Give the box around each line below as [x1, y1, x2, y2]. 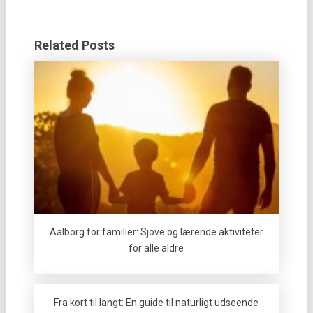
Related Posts [34, 38, 115, 52]
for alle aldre [129, 242, 184, 254]
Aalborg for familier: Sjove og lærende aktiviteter [49, 226, 263, 238]
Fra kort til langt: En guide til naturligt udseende [54, 296, 259, 308]
